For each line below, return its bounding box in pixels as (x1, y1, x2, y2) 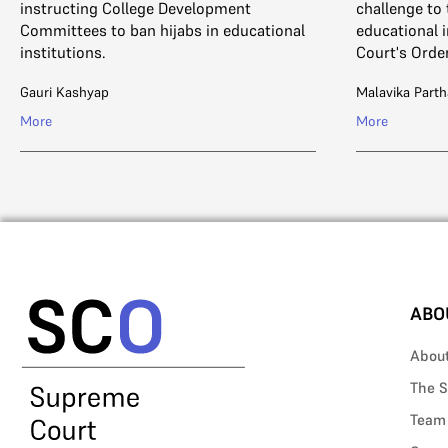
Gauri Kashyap (20, 83, 109, 102)
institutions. (20, 42, 106, 63)
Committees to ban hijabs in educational (20, 20, 305, 41)
